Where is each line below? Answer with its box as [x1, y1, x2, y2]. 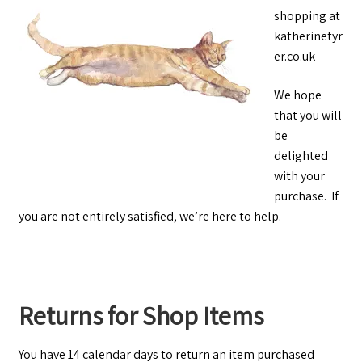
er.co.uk [273, 48, 315, 65]
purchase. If [273, 187, 339, 205]
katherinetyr [273, 27, 343, 45]
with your [273, 167, 325, 185]
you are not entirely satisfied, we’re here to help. [18, 208, 281, 225]
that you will [273, 107, 342, 124]
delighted [273, 147, 328, 165]
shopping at [273, 7, 340, 25]
